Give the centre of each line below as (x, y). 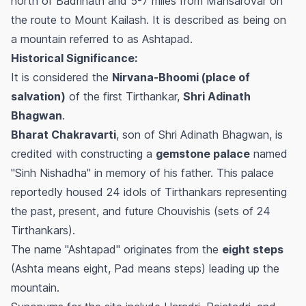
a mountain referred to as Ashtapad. (102, 39)
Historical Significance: (74, 58)
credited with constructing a (83, 154)
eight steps (253, 250)
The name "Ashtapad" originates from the (116, 250)
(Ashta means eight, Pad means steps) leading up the (145, 269)
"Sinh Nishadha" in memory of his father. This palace (142, 173)
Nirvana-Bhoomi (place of (181, 78)
